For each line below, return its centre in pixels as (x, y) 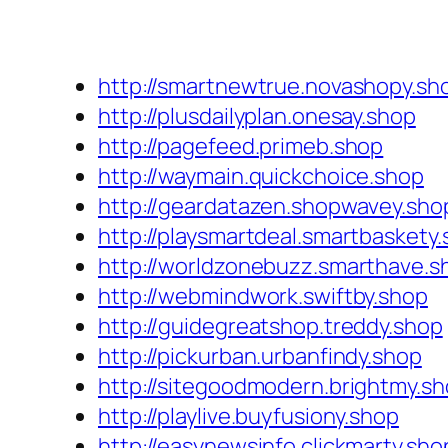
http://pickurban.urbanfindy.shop (260, 356)
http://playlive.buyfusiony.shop (248, 416)
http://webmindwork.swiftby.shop (263, 296)
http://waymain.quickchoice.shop (261, 176)
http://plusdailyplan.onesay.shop (257, 116)
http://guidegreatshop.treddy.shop (270, 326)
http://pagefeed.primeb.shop (241, 146)
